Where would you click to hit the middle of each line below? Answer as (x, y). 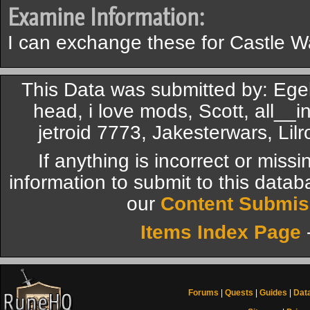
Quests (239, 293)
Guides (273, 293)
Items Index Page (221, 232)
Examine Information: (106, 17)
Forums (203, 293)
